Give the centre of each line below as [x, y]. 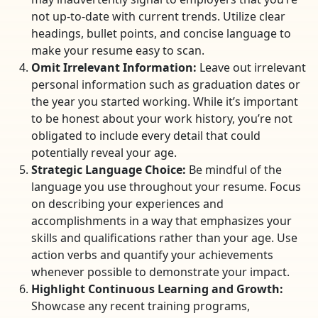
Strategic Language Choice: [109, 170]
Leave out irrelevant [251, 68]
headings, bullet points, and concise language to [161, 34]
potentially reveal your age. [104, 153]
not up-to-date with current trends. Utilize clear [158, 17]
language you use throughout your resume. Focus [166, 187]
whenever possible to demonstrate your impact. [160, 272]
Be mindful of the [234, 170]
